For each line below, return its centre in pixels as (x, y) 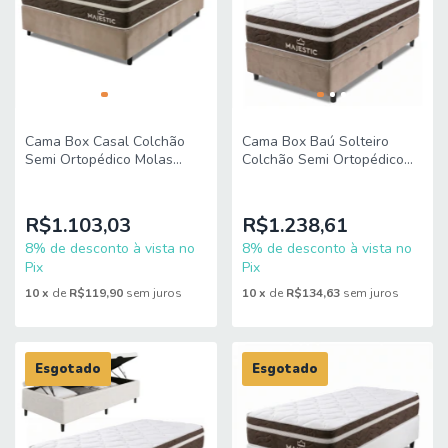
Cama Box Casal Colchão (105, 141)
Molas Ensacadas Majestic (325, 177)
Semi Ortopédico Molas (99, 159)
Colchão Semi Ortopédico (322, 159)
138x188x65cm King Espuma (115, 195)
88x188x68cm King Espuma (328, 195)
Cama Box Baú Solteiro (315, 141)
